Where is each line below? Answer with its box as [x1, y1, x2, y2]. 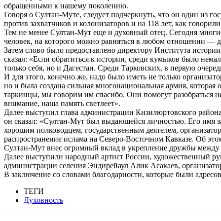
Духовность [24, 195, 63, 204]
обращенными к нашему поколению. [4, 1, 128, 10]
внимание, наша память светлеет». [4, 99, 120, 108]
